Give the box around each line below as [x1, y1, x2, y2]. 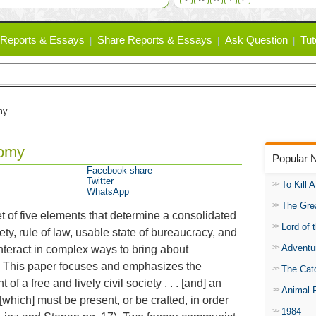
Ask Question [225, 34, 288, 46]
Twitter [87, 176, 114, 186]
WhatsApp [87, 186, 129, 197]
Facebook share [87, 165, 152, 176]
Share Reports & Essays [97, 34, 212, 46]
